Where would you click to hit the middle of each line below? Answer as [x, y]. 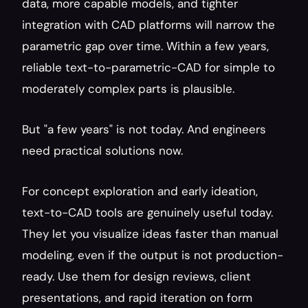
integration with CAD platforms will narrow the [148, 25]
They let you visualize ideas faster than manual [150, 234]
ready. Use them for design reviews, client [136, 276]
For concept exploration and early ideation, [140, 191]
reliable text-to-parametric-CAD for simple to [148, 67]
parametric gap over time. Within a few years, [145, 46]
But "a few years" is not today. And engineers [144, 129]
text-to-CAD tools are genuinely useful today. [147, 212]
